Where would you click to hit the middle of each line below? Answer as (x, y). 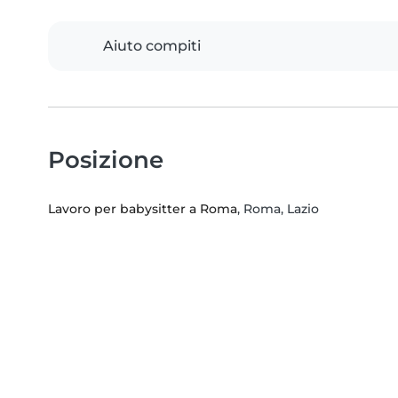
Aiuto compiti (152, 46)
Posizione (106, 160)
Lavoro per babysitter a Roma (143, 209)
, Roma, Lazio (278, 209)
